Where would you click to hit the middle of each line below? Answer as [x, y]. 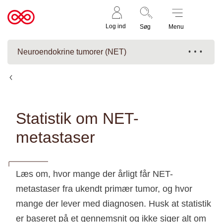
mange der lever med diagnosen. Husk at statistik [113, 204]
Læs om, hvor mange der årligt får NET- [94, 174]
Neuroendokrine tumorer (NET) [72, 52]
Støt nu [204, 17]
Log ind [116, 26]
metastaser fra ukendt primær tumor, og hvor [104, 189]
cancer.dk [27, 32]
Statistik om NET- [77, 118]
